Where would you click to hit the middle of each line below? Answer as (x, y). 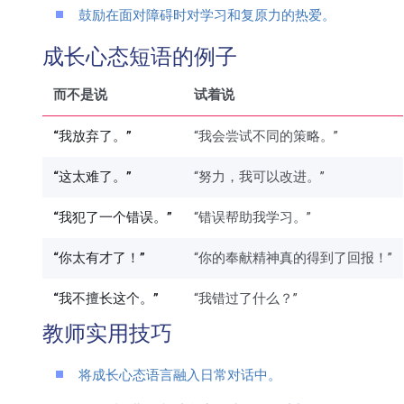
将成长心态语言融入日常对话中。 (180, 377)
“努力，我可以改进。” (259, 177)
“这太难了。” (92, 177)
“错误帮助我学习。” (252, 218)
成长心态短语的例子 (140, 59)
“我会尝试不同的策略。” (266, 137)
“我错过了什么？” (246, 299)
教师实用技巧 (107, 336)
